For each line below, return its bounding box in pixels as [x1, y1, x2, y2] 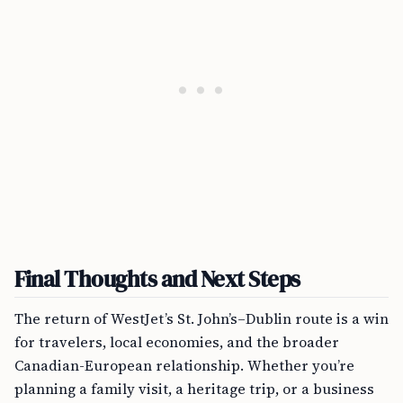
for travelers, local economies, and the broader [14, 332, 339, 352]
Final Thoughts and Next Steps [14, 264, 300, 294]
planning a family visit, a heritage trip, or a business [14, 379, 374, 399]
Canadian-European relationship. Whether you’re [14, 355, 354, 375]
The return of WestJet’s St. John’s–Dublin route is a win [14, 309, 389, 328]
